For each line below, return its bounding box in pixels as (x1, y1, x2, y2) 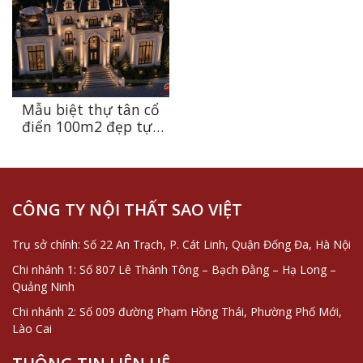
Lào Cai (12, 321, 52, 337)
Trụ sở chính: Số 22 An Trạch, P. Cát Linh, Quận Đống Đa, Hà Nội (12, 237, 351, 253)
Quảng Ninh (12, 279, 75, 295)
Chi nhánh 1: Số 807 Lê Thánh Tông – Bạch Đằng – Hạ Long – (12, 262, 336, 278)
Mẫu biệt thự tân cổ (22, 100, 160, 120)
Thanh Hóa (53, 151, 128, 171)
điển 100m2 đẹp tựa (21, 117, 160, 137)
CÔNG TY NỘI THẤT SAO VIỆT (12, 199, 242, 221)
